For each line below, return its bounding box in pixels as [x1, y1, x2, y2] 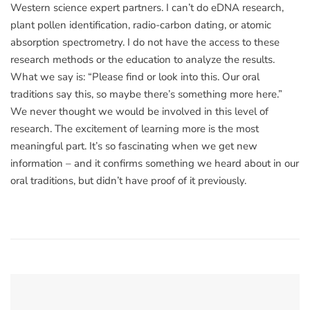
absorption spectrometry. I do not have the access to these [10, 35, 280, 49]
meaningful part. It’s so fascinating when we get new [10, 138, 257, 153]
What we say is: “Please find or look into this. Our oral [10, 69, 259, 84]
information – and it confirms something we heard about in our [10, 156, 299, 170]
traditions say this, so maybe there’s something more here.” [10, 86, 282, 101]
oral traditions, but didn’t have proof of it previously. [10, 173, 246, 188]
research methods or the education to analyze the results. [10, 52, 275, 66]
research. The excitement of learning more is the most [10, 121, 259, 136]
